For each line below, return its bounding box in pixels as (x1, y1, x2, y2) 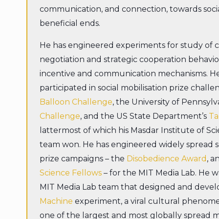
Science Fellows (39, 168, 102, 178)
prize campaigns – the (39, 154, 127, 164)
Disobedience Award (126, 154, 207, 164)
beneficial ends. (39, 19, 100, 28)
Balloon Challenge (39, 97, 112, 107)
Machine (39, 197, 73, 206)
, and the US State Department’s (80, 111, 209, 121)
